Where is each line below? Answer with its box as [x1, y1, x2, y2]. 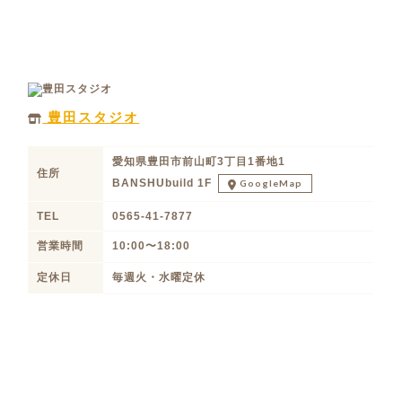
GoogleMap [236, 177, 302, 188]
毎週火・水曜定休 [111, 270, 205, 284]
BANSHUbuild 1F [111, 176, 215, 189]
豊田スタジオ [42, 109, 140, 126]
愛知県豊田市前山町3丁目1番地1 [111, 154, 285, 168]
